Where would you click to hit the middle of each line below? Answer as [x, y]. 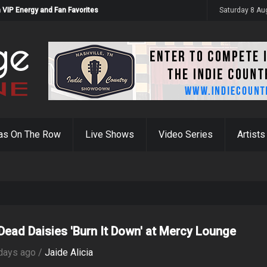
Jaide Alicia [69, 252]
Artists [251, 134]
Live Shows [110, 134]
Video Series [186, 134]
